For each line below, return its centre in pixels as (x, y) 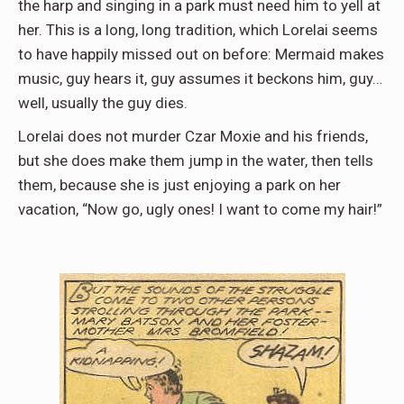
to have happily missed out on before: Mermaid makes (201, 55)
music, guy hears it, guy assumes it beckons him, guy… (200, 79)
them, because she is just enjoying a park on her (179, 185)
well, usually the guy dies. (103, 103)
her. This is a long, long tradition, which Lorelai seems (198, 30)
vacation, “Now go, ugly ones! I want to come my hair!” (200, 210)
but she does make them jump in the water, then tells (196, 161)
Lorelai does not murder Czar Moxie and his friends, (193, 137)
